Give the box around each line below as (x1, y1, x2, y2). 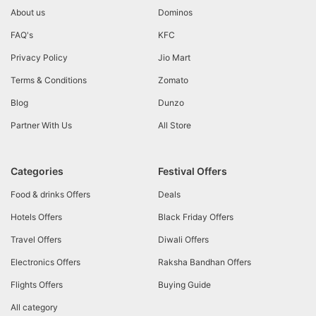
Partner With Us (11, 119, 72, 130)
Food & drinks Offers (11, 188, 90, 200)
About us (11, 6, 45, 18)
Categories (11, 164, 63, 177)
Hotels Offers (11, 211, 62, 222)
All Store (158, 119, 191, 130)
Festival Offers (158, 164, 227, 177)
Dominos (158, 6, 193, 18)
